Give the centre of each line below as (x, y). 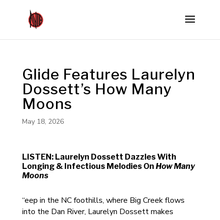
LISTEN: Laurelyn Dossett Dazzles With (99, 157)
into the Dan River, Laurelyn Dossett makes (97, 212)
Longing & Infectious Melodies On (89, 166)
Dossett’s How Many (97, 89)
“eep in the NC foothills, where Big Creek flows (103, 200)
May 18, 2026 (43, 122)
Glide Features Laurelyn (109, 74)
